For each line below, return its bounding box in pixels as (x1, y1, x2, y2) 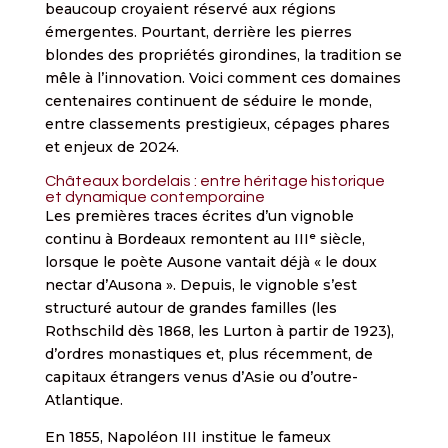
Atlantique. (44, 390, 123, 409)
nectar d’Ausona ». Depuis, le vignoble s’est (44, 275, 357, 294)
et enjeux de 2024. (44, 137, 179, 156)
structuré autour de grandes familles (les (44, 298, 337, 317)
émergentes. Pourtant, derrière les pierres (44, 22, 352, 41)
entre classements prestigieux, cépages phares (44, 114, 390, 133)
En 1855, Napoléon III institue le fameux (44, 427, 331, 446)
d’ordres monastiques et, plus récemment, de (44, 344, 373, 363)
